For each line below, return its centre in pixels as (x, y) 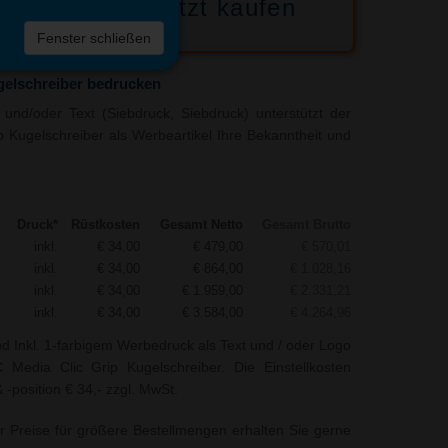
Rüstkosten (105, 225)
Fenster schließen (94, 38)
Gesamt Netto (201, 225)
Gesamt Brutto (306, 225)
